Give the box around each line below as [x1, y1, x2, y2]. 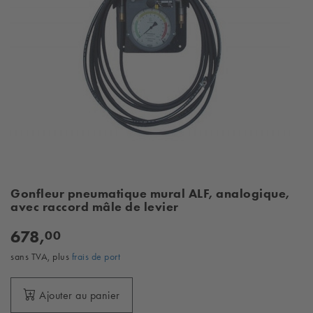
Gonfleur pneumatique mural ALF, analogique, [10, 186, 290, 201]
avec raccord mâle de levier [10, 199, 179, 214]
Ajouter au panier [39, 289, 120, 302]
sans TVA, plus [10, 251, 72, 262]
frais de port [71, 251, 120, 262]
